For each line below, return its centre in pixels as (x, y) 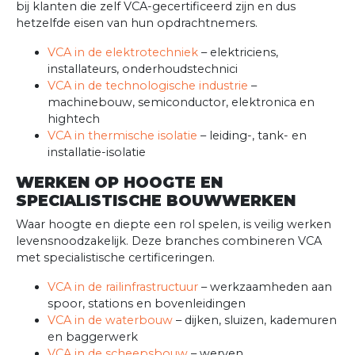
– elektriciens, (238, 53)
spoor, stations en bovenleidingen (147, 304)
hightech (74, 119)
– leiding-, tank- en (252, 136)
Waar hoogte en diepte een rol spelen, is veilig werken (174, 225)
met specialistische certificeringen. (115, 258)
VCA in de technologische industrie (148, 86)
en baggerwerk (93, 337)
